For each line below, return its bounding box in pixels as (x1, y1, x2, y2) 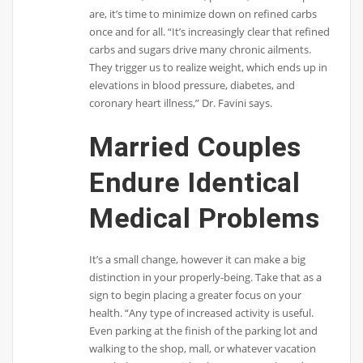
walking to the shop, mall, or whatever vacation (89, 340, 317, 356)
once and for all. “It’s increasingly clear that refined (89, 24, 331, 40)
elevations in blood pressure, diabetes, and (89, 78, 296, 93)
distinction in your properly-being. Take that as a (89, 269, 322, 284)
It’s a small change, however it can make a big (89, 251, 306, 267)
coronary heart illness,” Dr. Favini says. (89, 96, 273, 111)
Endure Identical (89, 165, 301, 199)
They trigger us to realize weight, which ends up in (89, 60, 328, 75)
